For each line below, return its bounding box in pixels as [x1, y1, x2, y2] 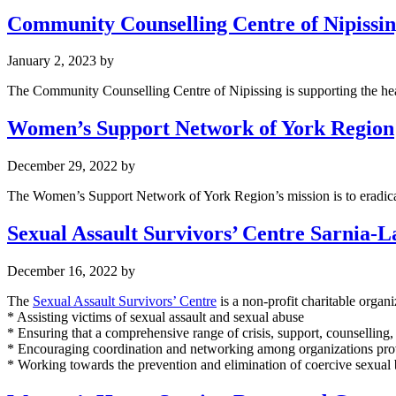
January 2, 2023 [7, 53, 96, 69]
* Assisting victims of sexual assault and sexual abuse [7, 309, 304, 325]
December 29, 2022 [7, 158, 118, 174]
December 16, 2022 [7, 263, 118, 279]
